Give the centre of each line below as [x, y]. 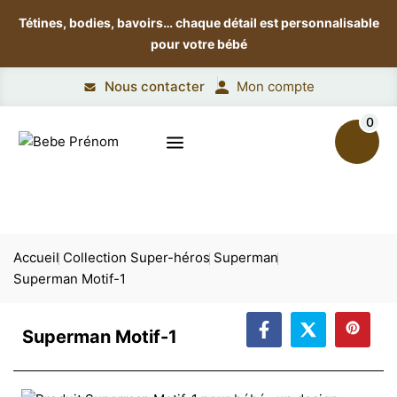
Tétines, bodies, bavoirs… [97, 23]
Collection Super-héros [136, 257]
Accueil [36, 257]
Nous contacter [154, 86]
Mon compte [275, 86]
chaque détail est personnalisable [277, 23]
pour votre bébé [198, 44]
